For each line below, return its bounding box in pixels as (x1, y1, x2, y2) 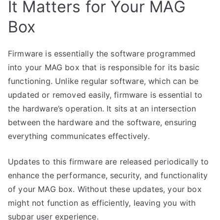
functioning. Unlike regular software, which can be (8, 76, 199, 86)
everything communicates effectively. (8, 131, 150, 141)
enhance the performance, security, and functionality (8, 170, 208, 180)
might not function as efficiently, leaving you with (8, 197, 196, 208)
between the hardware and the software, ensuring (8, 117, 197, 127)
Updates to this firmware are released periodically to (8, 156, 209, 166)
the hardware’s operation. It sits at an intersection (8, 103, 196, 113)
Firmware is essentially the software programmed (8, 48, 196, 58)
